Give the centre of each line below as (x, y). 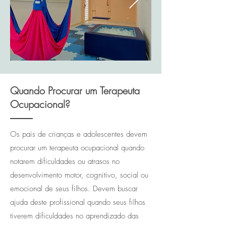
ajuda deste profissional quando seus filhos (78, 202)
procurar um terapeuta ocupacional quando (77, 148)
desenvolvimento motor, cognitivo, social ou (79, 175)
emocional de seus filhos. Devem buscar (74, 189)
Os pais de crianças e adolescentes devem (79, 134)
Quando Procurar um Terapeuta (75, 91)
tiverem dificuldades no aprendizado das (74, 216)
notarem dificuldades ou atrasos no (65, 161)
